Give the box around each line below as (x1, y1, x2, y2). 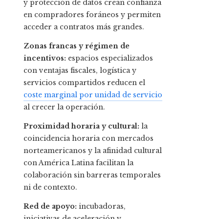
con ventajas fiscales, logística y (23, 66, 136, 75)
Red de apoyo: (23, 202, 77, 211)
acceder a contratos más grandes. (23, 22, 144, 32)
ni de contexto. (23, 183, 77, 192)
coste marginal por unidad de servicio (23, 90, 162, 100)
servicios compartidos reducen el (23, 78, 145, 88)
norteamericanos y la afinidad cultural (23, 146, 162, 155)
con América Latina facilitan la (23, 158, 133, 168)
